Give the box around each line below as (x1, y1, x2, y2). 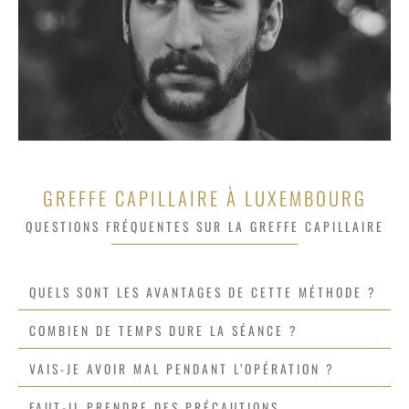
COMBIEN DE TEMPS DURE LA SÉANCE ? (29, 321, 299, 340)
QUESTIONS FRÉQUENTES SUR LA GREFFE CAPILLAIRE (25, 217, 384, 236)
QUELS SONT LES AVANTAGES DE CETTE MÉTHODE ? (29, 283, 377, 301)
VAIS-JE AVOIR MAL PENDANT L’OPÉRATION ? (29, 360, 335, 378)
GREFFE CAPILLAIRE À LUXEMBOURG (42, 184, 367, 212)
